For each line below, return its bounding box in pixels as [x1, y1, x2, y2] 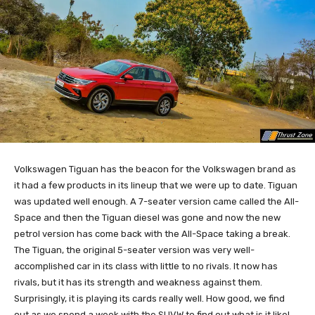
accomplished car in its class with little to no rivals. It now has [14, 261, 278, 272]
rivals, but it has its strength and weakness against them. [14, 277, 262, 288]
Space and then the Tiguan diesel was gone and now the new [14, 212, 281, 224]
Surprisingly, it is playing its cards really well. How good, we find [14, 293, 285, 304]
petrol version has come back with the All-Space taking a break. [14, 229, 290, 240]
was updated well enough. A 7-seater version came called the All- [14, 196, 299, 207]
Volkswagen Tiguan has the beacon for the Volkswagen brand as [14, 164, 296, 175]
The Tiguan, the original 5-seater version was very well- [14, 245, 255, 256]
